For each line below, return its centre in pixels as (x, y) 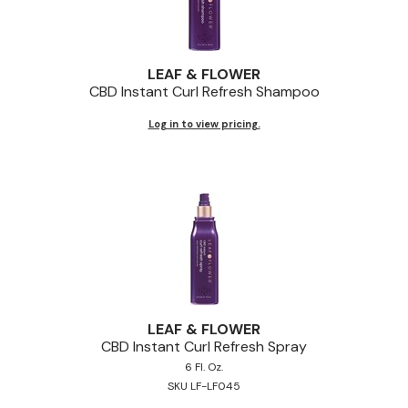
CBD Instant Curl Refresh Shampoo (204, 91)
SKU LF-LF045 (204, 386)
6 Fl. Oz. (204, 367)
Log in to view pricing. (204, 123)
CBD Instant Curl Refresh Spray (204, 346)
